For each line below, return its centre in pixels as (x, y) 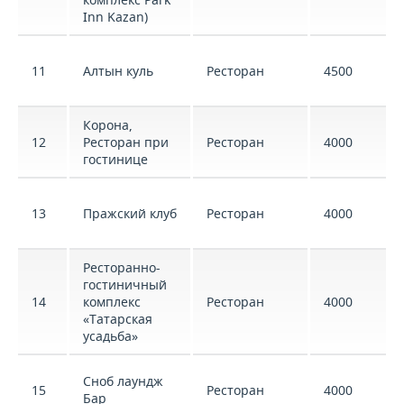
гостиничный (125, 285)
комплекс (112, 302)
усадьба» (110, 336)
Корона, (108, 125)
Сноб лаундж (123, 381)
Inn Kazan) (115, 17)
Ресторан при (126, 142)
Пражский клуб (130, 213)
